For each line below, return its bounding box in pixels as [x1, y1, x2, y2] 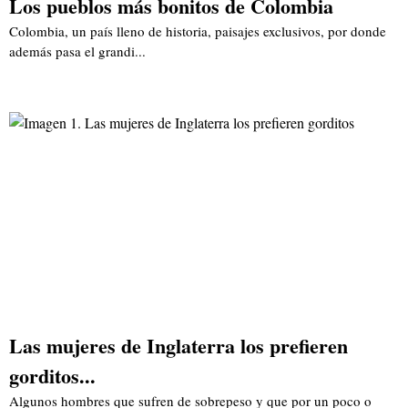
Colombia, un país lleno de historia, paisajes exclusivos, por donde [9, 21, 386, 40]
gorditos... [9, 361, 96, 392]
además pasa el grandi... [9, 41, 146, 60]
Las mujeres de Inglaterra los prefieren [9, 331, 348, 362]
